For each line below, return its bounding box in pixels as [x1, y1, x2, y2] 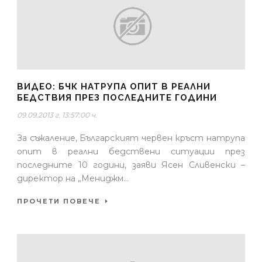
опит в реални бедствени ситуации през [17, 146, 245, 157]
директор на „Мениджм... [17, 173, 129, 184]
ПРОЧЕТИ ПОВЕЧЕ [17, 197, 101, 206]
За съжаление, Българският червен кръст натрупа [17, 133, 245, 144]
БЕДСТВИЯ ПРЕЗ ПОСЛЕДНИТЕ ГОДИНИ [17, 92, 217, 104]
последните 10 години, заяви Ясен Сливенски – [17, 160, 245, 171]
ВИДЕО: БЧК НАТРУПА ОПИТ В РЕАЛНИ [17, 81, 211, 92]
